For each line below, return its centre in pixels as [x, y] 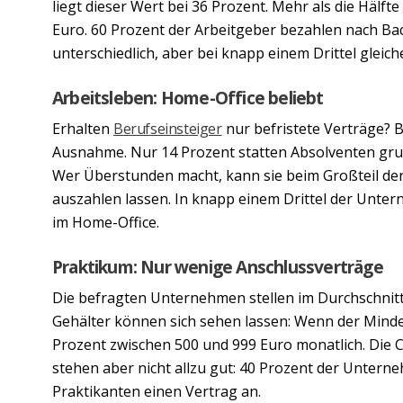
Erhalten [83, 128]
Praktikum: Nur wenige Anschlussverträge [218, 266]
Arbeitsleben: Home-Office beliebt [188, 97]
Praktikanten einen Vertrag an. [158, 391]
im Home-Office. [106, 222]
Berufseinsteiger [168, 128]
